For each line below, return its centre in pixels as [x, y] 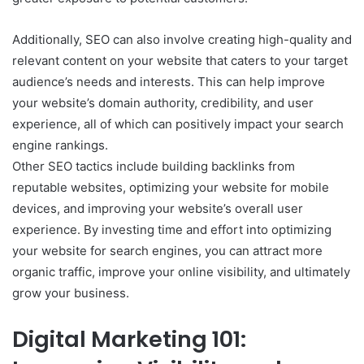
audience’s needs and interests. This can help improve [169, 81]
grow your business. [71, 292]
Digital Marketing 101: [129, 339]
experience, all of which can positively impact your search [178, 123]
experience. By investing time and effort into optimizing [172, 229]
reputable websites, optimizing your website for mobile [171, 187]
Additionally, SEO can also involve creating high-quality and [182, 39]
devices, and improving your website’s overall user [158, 208]
